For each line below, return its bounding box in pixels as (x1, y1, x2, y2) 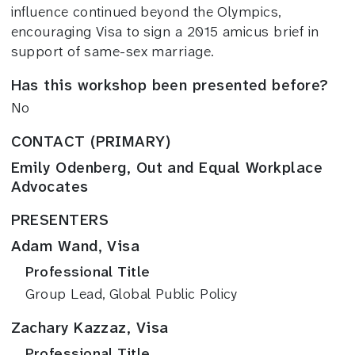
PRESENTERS (10, 210, 109, 230)
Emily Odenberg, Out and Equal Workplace (10, 158, 323, 177)
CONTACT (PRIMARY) (10, 132, 171, 151)
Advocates (10, 177, 89, 197)
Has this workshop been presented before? (10, 74, 329, 95)
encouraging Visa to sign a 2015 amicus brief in (10, 21, 319, 41)
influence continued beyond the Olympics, (10, 2, 281, 21)
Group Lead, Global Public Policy (25, 284, 238, 303)
